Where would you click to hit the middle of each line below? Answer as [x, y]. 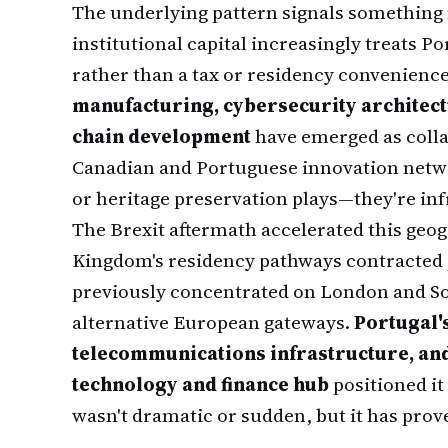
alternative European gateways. [213, 322]
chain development [161, 136]
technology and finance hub [200, 384]
